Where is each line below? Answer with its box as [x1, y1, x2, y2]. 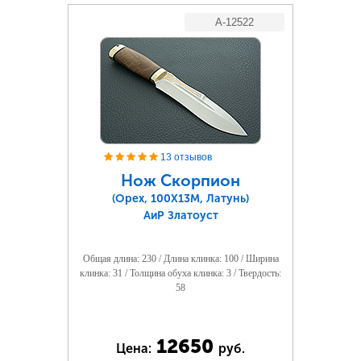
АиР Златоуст [143, 209, 218, 222]
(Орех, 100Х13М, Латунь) [112, 192, 249, 205]
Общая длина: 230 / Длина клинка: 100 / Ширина [82, 253, 279, 264]
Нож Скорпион [121, 171, 240, 190]
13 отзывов [160, 151, 212, 163]
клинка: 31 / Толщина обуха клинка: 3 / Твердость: [80, 268, 281, 279]
